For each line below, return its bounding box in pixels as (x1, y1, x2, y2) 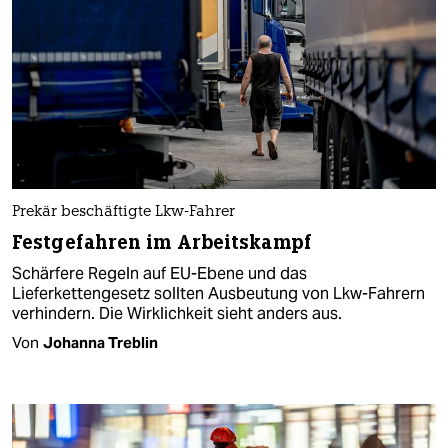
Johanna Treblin (43, 332, 158, 352)
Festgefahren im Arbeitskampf (12, 229, 312, 255)
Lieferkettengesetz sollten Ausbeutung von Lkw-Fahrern (12, 282, 425, 304)
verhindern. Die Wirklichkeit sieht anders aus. (12, 302, 342, 324)
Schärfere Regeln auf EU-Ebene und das (12, 262, 307, 284)
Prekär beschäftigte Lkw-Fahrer (12, 204, 235, 220)
